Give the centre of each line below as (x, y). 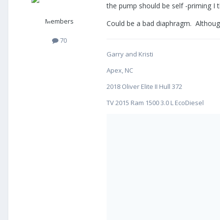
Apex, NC (120, 70)
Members (59, 21)
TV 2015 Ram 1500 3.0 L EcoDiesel (155, 103)
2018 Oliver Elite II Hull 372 (144, 87)
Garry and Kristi (130, 54)
